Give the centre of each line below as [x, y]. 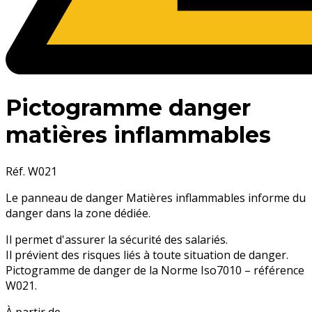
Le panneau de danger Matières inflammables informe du [156, 197]
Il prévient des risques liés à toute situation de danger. [147, 255]
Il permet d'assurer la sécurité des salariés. [117, 239]
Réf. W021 [31, 171]
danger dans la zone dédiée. [78, 213]
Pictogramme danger [128, 108]
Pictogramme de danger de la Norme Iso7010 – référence [155, 270]
